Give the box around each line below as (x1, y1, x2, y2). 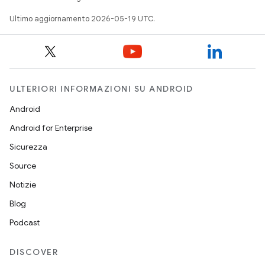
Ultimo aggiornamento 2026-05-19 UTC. (9, 14, 155, 24)
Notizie (9, 179, 36, 190)
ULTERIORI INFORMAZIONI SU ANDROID (9, 83, 193, 94)
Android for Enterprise (9, 122, 92, 133)
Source (9, 160, 36, 171)
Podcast (9, 217, 40, 228)
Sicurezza (9, 141, 47, 152)
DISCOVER (9, 247, 58, 257)
